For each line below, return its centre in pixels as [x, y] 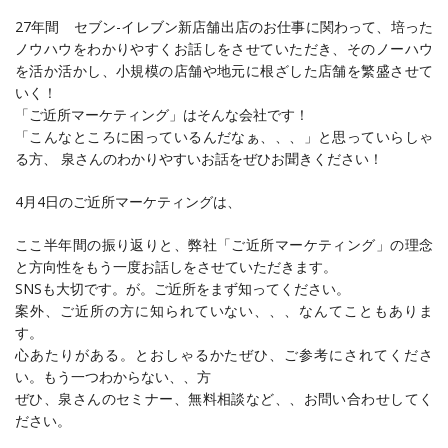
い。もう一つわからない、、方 [113, 377]
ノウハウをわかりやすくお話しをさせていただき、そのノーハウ [224, 49]
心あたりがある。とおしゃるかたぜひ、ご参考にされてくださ [224, 355]
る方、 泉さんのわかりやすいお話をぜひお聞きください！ [199, 159]
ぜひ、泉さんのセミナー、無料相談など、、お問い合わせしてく [224, 399]
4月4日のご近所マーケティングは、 [128, 202]
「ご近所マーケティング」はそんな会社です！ [162, 115]
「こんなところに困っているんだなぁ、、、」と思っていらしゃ [224, 137]
